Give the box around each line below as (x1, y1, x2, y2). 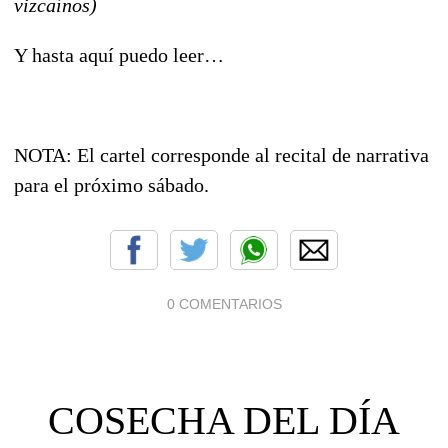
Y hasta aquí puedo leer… (14, 43, 224, 66)
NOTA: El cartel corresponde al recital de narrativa (14, 143, 429, 166)
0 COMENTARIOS (166, 295, 282, 312)
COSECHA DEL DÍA (48, 397, 400, 443)
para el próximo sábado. (14, 173, 209, 196)
